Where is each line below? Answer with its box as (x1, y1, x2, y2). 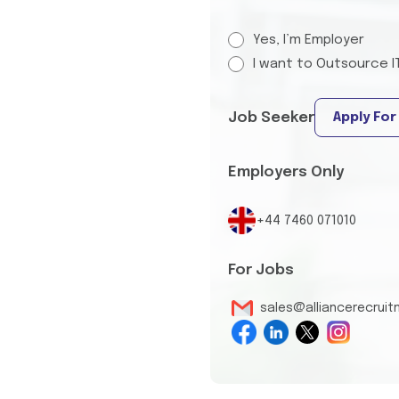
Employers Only (228, 165, 344, 180)
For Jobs (228, 263, 294, 278)
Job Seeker (228, 110, 314, 126)
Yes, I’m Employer (253, 33, 364, 47)
